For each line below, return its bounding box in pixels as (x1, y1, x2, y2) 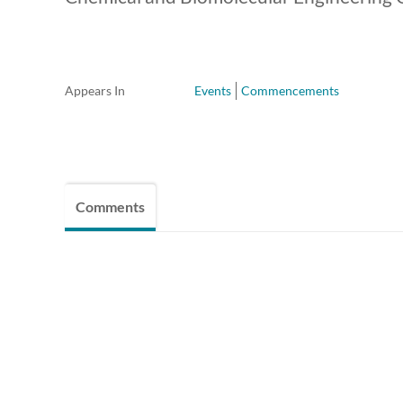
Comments (76, 198, 145, 216)
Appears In (65, 83, 125, 99)
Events (194, 83, 231, 99)
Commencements (241, 83, 339, 99)
